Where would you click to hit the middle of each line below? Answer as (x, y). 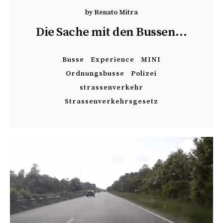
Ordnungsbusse (95, 74)
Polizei (144, 74)
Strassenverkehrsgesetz (111, 102)
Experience (112, 60)
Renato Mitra (116, 12)
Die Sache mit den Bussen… (111, 32)
